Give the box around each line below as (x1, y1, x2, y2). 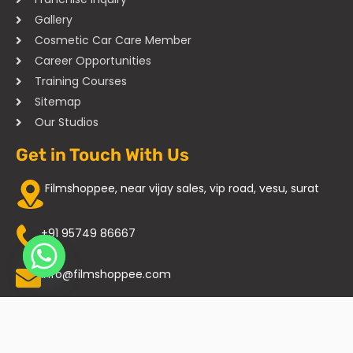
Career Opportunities (34, 53, 151, 69)
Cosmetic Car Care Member (34, 32, 191, 49)
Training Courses (34, 73, 127, 90)
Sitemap (34, 94, 81, 110)
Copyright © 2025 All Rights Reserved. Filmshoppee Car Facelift (22, 327, 331, 340)
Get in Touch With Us (16, 144, 189, 166)
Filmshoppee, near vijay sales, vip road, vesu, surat (45, 180, 319, 197)
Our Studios (34, 114, 98, 131)
